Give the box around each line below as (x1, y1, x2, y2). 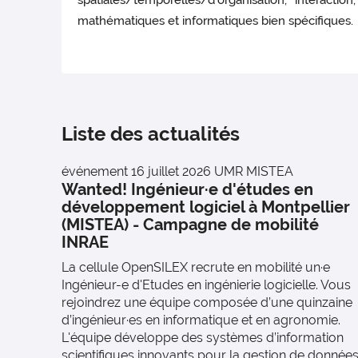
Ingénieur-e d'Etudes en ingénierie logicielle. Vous (62, 277, 351, 292)
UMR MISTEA (214, 164, 293, 179)
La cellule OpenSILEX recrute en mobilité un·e (62, 260, 330, 275)
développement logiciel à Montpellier (62, 197, 350, 217)
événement (62, 164, 128, 179)
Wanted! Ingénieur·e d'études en (62, 180, 313, 199)
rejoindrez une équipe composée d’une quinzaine (62, 295, 352, 310)
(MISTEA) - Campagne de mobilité (62, 215, 319, 234)
